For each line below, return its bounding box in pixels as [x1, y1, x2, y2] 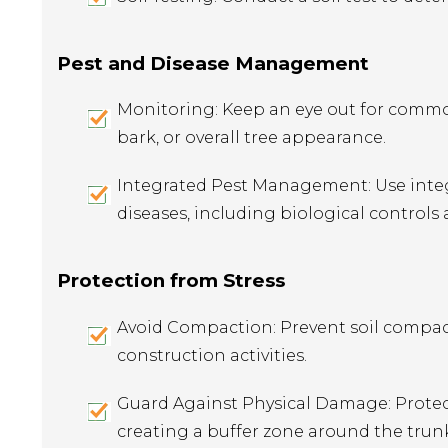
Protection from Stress [57, 268, 285, 292]
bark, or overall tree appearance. [117, 128, 386, 148]
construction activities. [117, 345, 307, 365]
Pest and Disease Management [57, 51, 369, 75]
